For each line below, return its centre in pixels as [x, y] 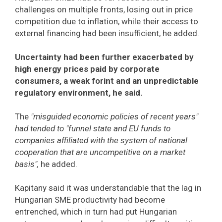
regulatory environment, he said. [79, 93]
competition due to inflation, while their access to [107, 22]
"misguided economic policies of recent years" [114, 117]
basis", [28, 164]
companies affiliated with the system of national [101, 140]
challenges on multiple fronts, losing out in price [104, 10]
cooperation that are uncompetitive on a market [100, 152]
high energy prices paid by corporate [87, 69]
